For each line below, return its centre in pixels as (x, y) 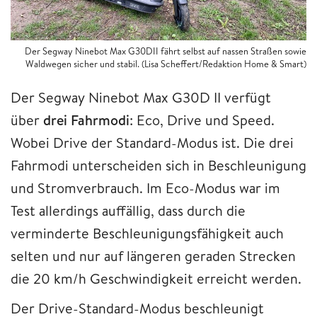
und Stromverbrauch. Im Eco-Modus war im (145, 188)
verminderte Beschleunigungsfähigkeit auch (147, 234)
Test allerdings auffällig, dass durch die (128, 211)
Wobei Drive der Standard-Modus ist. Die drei (152, 143)
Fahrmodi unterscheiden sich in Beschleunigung (158, 166)
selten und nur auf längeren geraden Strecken (153, 256)
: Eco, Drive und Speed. (202, 120)
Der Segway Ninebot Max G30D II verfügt (141, 98)
